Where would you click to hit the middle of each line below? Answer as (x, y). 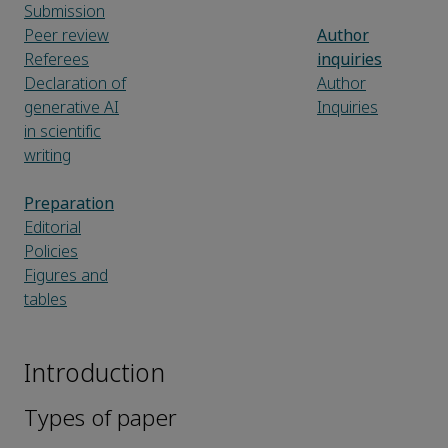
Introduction (94, 374)
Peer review (66, 36)
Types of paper (100, 419)
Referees (56, 60)
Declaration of (75, 84)
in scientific (62, 132)
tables (45, 300)
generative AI (71, 108)
